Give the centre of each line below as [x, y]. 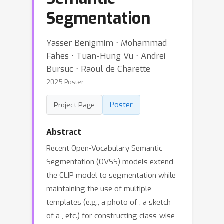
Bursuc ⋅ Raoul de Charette [98, 69]
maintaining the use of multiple [99, 189]
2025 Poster [65, 82]
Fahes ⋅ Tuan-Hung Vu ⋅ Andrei [106, 56]
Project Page [74, 105]
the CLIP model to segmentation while [111, 175]
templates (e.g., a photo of [93, 202]
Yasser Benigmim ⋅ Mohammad [107, 43]
